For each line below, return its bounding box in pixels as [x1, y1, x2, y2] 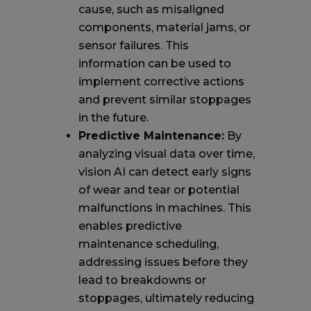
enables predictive [78, 219, 182, 233]
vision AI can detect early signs [78, 165, 251, 178]
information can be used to [78, 56, 231, 70]
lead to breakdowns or [78, 273, 206, 287]
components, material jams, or [78, 20, 251, 34]
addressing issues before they [78, 255, 248, 269]
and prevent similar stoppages [78, 92, 251, 106]
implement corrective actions [78, 74, 244, 88]
